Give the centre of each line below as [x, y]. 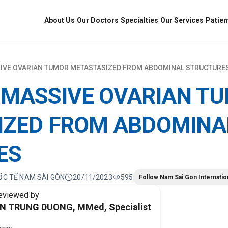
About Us [60, 20]
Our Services [182, 20]
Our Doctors [98, 20]
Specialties [139, 20]
